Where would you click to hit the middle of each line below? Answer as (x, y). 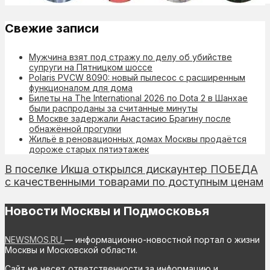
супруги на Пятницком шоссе (91, 67)
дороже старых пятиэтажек (89, 149)
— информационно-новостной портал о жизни (162, 240)
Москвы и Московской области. (71, 250)
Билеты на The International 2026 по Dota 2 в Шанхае (138, 98)
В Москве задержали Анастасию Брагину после (130, 118)
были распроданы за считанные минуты (113, 108)
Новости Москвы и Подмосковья (107, 211)
